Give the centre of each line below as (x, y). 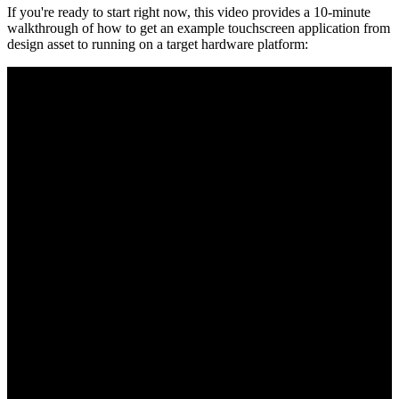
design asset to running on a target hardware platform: (158, 44)
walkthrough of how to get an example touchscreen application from (199, 28)
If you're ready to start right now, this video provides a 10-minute (189, 12)
